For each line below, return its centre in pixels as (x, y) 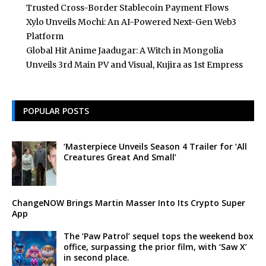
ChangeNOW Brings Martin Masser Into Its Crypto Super (129, 203)
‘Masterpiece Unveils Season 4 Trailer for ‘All (155, 147)
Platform (45, 37)
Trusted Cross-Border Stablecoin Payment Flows (127, 8)
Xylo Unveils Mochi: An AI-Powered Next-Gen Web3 (131, 22)
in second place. (96, 258)
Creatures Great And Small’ (120, 157)
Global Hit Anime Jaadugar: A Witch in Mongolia (125, 51)
